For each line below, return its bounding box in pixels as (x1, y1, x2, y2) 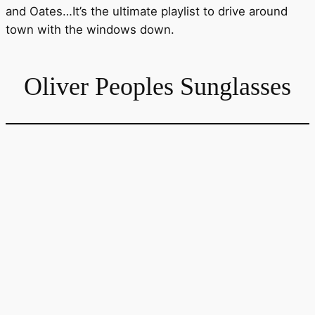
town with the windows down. (6, 22, 174, 37)
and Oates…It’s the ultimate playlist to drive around (6, 4, 288, 19)
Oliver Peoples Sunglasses (24, 72, 291, 101)
